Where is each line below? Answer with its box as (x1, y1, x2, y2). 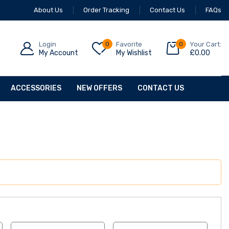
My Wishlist (116, 48, 152, 57)
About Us (34, 6, 63, 14)
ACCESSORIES (11, 84, 61, 93)
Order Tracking (83, 6, 129, 14)
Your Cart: (190, 40, 221, 48)
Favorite (116, 40, 142, 48)
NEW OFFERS (77, 84, 122, 93)
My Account (39, 48, 78, 57)
